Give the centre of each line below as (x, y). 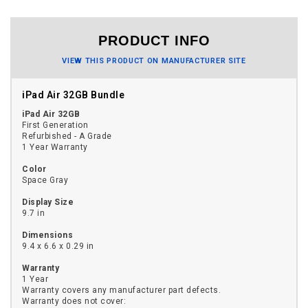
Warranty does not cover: (74, 301)
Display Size (48, 202)
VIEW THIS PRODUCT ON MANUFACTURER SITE (154, 60)
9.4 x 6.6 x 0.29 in (58, 246)
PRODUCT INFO (154, 40)
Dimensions (47, 235)
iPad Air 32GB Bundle (73, 95)
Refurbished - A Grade (67, 136)
